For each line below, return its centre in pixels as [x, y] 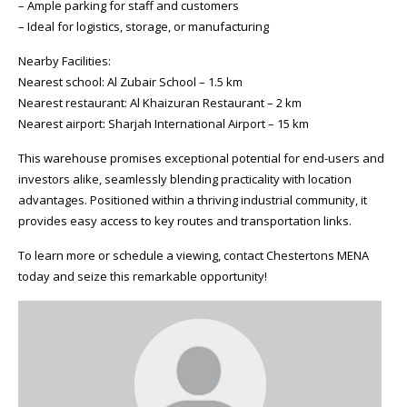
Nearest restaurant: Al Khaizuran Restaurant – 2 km [160, 103]
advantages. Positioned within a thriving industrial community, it [193, 200]
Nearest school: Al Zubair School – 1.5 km [130, 82]
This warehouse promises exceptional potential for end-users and [201, 158]
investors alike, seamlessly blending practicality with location [185, 179]
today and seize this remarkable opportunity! [143, 276]
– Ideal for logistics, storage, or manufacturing [144, 26]
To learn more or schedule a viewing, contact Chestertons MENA [194, 255]
